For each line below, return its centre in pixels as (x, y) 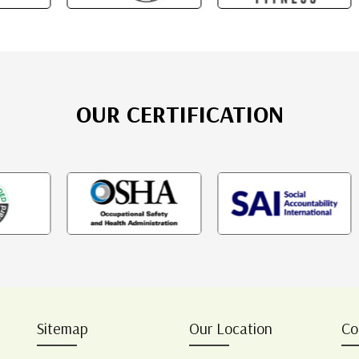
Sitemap (63, 328)
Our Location (231, 328)
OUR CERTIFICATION (179, 113)
